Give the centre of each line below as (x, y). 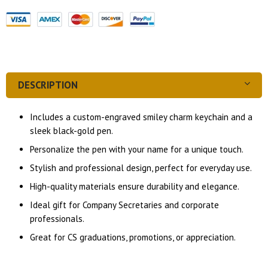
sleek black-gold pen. (71, 131)
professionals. (57, 219)
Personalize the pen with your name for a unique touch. (137, 150)
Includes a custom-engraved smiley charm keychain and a (141, 117)
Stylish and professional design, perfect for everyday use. (141, 168)
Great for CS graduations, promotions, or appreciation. (133, 237)
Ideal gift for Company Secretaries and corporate (124, 205)
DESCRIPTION (48, 85)
